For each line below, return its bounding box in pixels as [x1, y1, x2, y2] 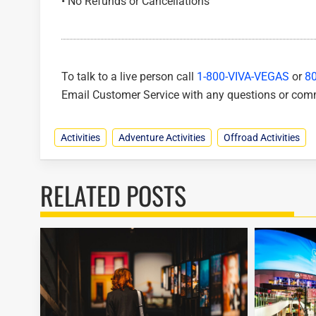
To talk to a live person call [61, 70, 197, 84]
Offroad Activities [224, 132, 300, 144]
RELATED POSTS [40, 176, 186, 214]
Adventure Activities [119, 132, 205, 144]
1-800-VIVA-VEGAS [197, 70, 289, 84]
